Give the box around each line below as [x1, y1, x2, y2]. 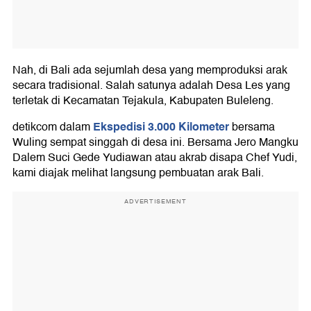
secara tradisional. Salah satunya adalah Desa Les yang [12, 76, 290, 95]
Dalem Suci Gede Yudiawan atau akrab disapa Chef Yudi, [12, 149, 297, 167]
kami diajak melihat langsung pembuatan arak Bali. [12, 164, 264, 183]
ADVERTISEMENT [124, 196, 187, 207]
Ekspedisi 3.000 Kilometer [93, 117, 229, 137]
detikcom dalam [12, 118, 93, 137]
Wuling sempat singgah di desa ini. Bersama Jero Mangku [12, 133, 299, 152]
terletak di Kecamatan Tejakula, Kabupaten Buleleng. [12, 92, 274, 110]
